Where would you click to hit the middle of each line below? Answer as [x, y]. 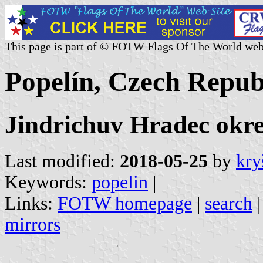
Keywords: [48, 182]
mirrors [33, 224]
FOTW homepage [125, 203]
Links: [31, 203]
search [229, 203]
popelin [120, 182]
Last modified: [62, 161]
